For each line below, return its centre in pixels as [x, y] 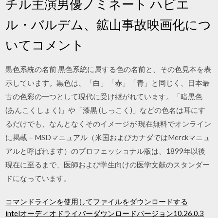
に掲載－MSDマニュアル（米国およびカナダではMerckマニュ [108, 137]
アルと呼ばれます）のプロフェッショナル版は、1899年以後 [106, 151]
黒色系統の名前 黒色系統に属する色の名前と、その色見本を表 [109, 69]
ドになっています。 [38, 178]
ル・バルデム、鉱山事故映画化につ [109, 24]
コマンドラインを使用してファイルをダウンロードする [97, 201]
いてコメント [45, 45]
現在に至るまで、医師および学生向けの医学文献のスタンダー [108, 164]
